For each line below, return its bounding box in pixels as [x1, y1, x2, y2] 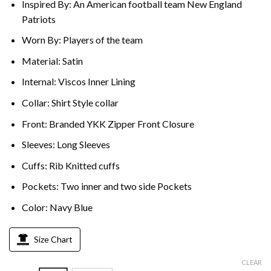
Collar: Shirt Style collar [21, 96, 119, 108]
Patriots [21, 13, 56, 25]
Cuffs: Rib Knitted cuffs [21, 159, 120, 171]
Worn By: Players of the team [21, 34, 143, 46]
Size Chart [34, 233, 73, 244]
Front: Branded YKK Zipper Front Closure [21, 117, 194, 129]
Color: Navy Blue [21, 201, 93, 213]
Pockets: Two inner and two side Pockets [21, 180, 192, 192]
